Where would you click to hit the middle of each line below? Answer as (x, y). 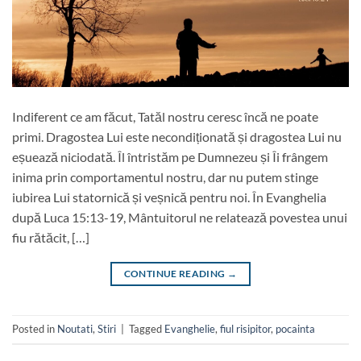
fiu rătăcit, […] (51, 237)
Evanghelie (190, 328)
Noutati (75, 328)
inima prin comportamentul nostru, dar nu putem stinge (165, 176)
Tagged (147, 328)
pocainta (295, 328)
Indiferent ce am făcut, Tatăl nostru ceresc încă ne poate (165, 116)
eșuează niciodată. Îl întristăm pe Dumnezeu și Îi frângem (170, 156)
